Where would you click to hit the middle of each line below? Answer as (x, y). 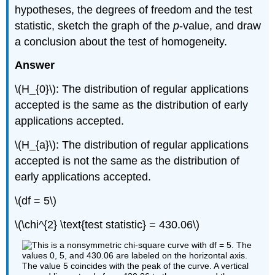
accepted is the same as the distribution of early (132, 105)
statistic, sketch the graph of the (94, 25)
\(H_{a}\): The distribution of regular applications (132, 145)
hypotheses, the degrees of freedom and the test (134, 10)
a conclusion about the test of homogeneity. (121, 41)
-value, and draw (220, 25)
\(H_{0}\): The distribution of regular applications (132, 89)
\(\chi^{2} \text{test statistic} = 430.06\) (107, 224)
